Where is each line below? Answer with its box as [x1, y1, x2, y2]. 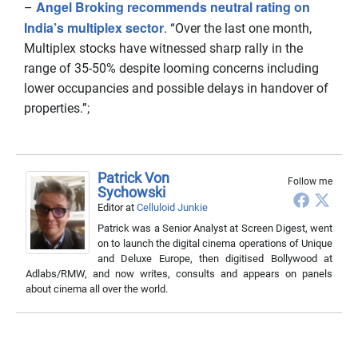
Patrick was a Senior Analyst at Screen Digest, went [97, 222, 332, 234]
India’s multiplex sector [24, 18, 164, 37]
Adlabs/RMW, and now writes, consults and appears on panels [26, 268, 332, 280]
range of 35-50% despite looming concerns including [24, 61, 319, 76]
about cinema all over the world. [26, 283, 168, 295]
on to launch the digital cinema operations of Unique [97, 237, 332, 249]
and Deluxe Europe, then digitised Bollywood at [97, 253, 332, 265]
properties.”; [24, 101, 89, 116]
